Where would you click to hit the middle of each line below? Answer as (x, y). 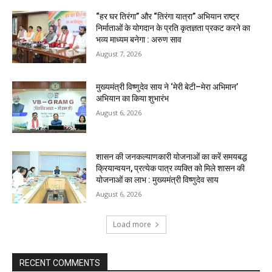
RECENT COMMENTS (60, 263)
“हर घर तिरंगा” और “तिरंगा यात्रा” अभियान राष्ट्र (168, 17)
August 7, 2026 (119, 54)
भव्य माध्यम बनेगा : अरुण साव (139, 40)
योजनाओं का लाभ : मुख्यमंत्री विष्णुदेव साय (158, 180)
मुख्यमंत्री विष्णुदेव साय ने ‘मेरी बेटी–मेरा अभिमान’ (167, 87)
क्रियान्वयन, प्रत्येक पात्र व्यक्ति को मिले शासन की (171, 168)
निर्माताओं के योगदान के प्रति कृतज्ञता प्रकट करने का (173, 28)
